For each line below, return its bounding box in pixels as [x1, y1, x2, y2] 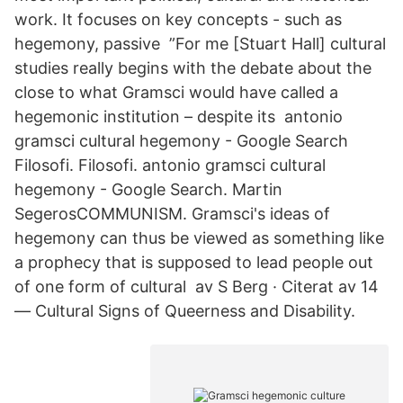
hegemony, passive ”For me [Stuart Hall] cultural [14, 34, 386, 53]
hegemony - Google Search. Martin [14, 180, 282, 199]
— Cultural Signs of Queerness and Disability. [14, 301, 355, 320]
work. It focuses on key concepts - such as [14, 10, 342, 29]
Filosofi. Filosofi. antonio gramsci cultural [14, 156, 326, 175]
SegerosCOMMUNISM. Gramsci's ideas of [14, 204, 330, 223]
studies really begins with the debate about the [14, 58, 372, 77]
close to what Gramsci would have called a [14, 83, 338, 102]
